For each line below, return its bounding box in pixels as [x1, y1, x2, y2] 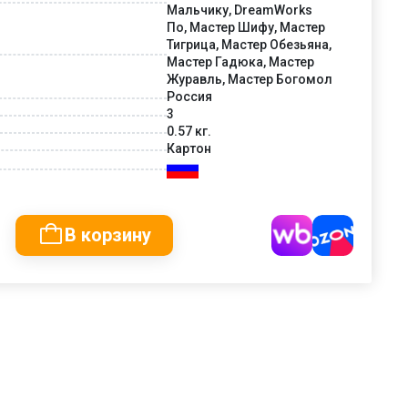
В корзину [65, 223, 151, 246]
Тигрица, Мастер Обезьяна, [167, 36, 331, 52]
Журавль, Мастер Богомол [167, 71, 332, 87]
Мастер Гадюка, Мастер [167, 54, 314, 69]
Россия [167, 88, 212, 104]
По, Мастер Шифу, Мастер [167, 19, 325, 35]
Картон [167, 140, 211, 156]
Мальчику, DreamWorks [167, 2, 312, 17]
